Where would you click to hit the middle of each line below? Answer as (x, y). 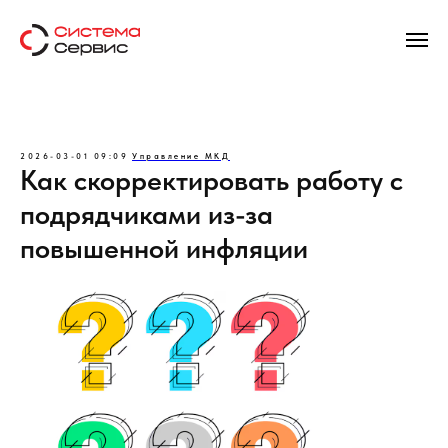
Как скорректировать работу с (211, 180)
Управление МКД (181, 156)
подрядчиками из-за (146, 214)
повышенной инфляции (164, 248)
